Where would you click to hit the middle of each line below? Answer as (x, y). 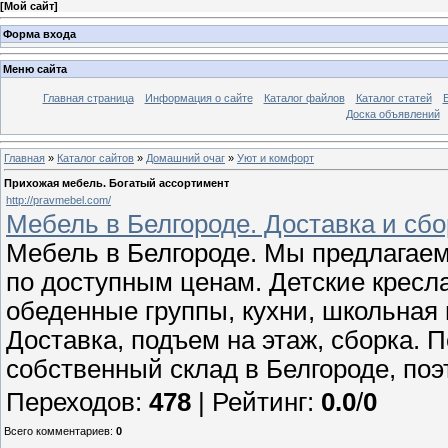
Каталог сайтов (95, 157)
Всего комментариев (57, 430)
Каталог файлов (304, 98)
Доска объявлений (392, 114)
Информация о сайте (198, 98)
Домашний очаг (185, 157)
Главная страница (88, 98)
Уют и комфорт (275, 157)
